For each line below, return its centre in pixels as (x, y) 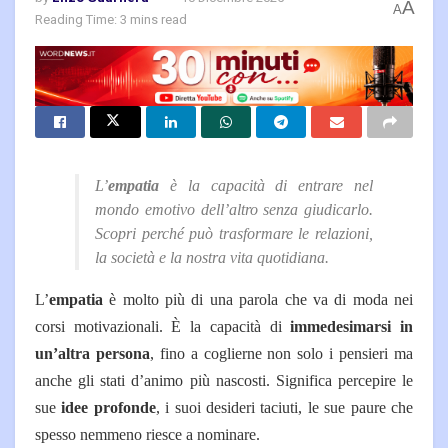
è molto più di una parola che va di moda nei (258, 299)
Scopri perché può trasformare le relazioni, (234, 233)
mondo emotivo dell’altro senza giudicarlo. (234, 209)
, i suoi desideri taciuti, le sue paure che (284, 407)
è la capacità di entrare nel (266, 185)
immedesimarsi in (352, 326)
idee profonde (108, 407)
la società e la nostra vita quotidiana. (212, 257)
